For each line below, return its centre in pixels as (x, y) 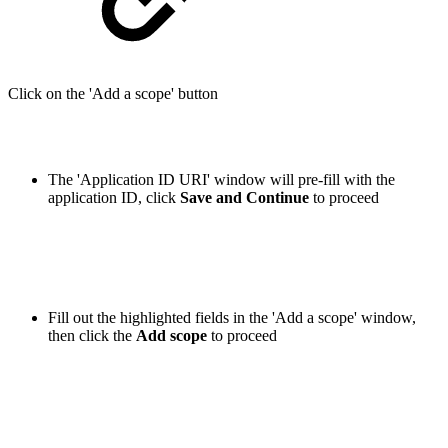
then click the (92, 335)
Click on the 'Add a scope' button (113, 93)
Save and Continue (244, 197)
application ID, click (114, 197)
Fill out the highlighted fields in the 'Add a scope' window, (232, 317)
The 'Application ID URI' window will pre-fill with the (221, 179)
